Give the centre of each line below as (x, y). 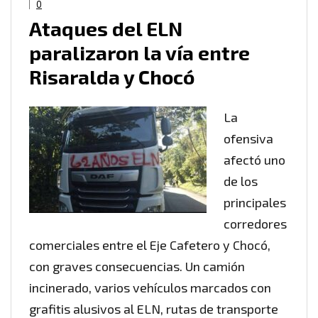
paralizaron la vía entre (139, 53)
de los (241, 181)
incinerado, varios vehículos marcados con (150, 288)
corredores (255, 224)
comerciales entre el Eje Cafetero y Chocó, (150, 245)
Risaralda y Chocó (112, 77)
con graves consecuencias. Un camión (137, 267)
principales (255, 203)
